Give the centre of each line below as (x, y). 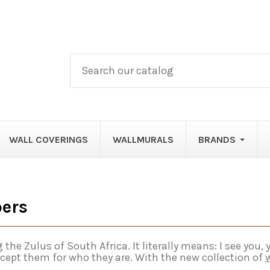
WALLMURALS (143, 139)
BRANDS (217, 139)
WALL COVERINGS (48, 139)
